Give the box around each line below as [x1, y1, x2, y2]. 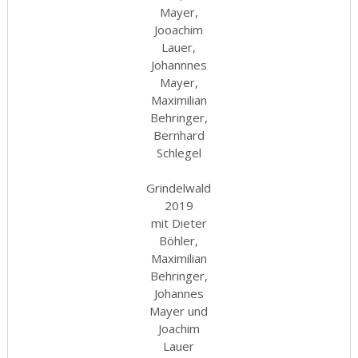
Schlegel [156, 145, 201, 161]
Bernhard [153, 127, 205, 143]
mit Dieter [150, 215, 207, 231]
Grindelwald [146, 180, 212, 196]
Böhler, [159, 233, 199, 249]
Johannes [153, 285, 204, 301]
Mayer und [149, 303, 209, 319]
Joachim [157, 320, 200, 336]
